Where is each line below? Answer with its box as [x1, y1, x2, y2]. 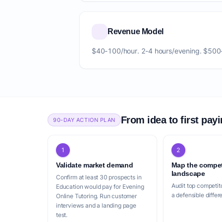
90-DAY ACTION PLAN [53, 116, 115, 123]
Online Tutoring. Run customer [56, 192, 137, 200]
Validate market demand [56, 161, 133, 169]
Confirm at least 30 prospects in [56, 173, 142, 181]
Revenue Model [108, 27, 164, 36]
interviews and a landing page [56, 202, 136, 209]
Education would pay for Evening [56, 183, 144, 190]
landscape [171, 169, 205, 177]
